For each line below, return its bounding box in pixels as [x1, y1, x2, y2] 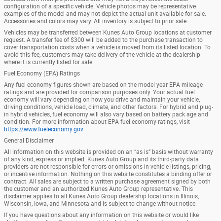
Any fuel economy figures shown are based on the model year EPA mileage [4, 81, 203, 88]
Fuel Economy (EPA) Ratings [4, 70, 80, 77]
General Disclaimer [4, 137, 54, 144]
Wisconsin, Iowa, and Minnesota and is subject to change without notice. [4, 200, 197, 207]
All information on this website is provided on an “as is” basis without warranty [4, 148, 213, 155]
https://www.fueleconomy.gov [4, 125, 83, 133]
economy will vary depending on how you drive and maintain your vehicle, [4, 96, 200, 103]
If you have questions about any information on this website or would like [4, 211, 199, 219]
